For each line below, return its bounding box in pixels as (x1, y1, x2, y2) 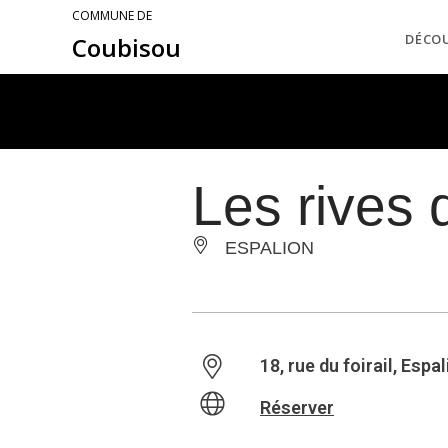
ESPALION (220, 238, 314, 258)
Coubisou (72, 31, 181, 64)
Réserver (260, 397, 334, 418)
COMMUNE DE (72, 7, 152, 24)
